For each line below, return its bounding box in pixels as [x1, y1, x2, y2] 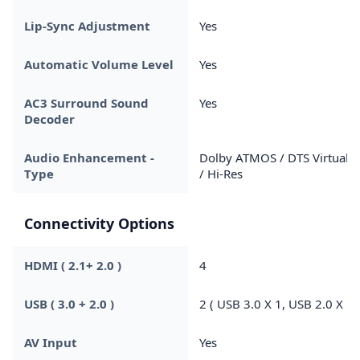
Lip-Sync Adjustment [24, 17, 150, 34]
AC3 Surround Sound [24, 94, 149, 111]
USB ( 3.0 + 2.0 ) [24, 295, 114, 312]
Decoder [24, 110, 75, 127]
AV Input [24, 333, 77, 350]
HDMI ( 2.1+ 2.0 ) [24, 256, 121, 273]
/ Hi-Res [199, 165, 243, 182]
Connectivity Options [24, 213, 174, 233]
